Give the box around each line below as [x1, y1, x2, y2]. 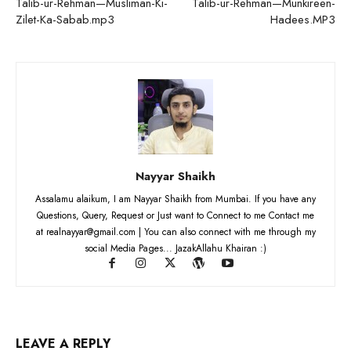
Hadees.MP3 [270, 10, 335, 28]
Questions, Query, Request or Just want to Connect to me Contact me [37, 208, 314, 223]
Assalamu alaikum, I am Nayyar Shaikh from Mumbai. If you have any [35, 191, 316, 206]
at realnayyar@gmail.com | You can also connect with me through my [35, 224, 316, 239]
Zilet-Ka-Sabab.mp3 [16, 10, 114, 28]
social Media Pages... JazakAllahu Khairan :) [85, 241, 266, 255]
